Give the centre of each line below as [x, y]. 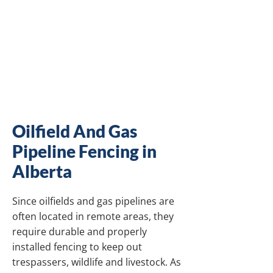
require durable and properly [80, 232]
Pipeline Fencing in [84, 151]
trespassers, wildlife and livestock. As [97, 262]
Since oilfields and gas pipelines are [93, 201]
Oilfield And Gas [75, 131]
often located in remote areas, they [93, 216]
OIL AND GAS [97, 14]
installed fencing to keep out [77, 247]
